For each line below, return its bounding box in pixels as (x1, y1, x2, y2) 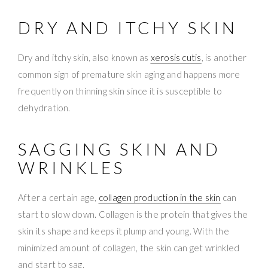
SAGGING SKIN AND (18, 139, 221, 160)
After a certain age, (18, 192, 99, 203)
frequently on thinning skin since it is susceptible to (18, 86, 223, 97)
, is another (201, 52, 247, 63)
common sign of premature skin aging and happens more (18, 69, 240, 80)
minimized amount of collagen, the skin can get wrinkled (18, 242, 240, 254)
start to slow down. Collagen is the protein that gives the (18, 209, 248, 220)
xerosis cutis (150, 52, 202, 63)
